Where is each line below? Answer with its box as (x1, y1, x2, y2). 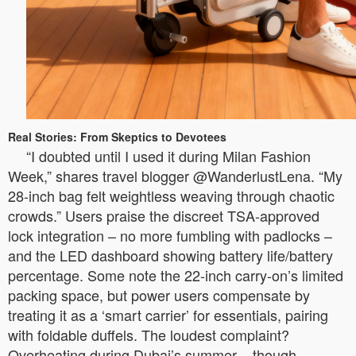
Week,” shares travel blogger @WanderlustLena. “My (8, 164, 342, 186)
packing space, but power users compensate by (8, 284, 310, 305)
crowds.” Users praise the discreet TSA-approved (8, 204, 319, 226)
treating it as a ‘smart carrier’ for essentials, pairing (8, 304, 328, 325)
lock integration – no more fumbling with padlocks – (8, 224, 332, 246)
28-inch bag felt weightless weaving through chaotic (8, 184, 335, 206)
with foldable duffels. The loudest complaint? (8, 323, 289, 345)
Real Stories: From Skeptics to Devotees (8, 128, 226, 145)
